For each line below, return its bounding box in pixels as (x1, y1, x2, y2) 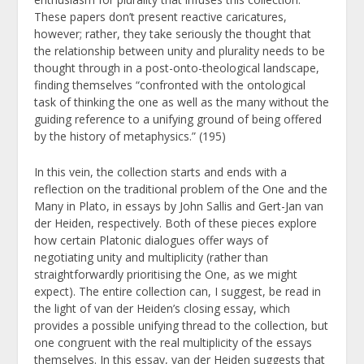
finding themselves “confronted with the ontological (34, 77, 306, 93)
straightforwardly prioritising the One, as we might (34, 266, 298, 282)
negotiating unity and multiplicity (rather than (34, 249, 269, 265)
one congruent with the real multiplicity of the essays (34, 334, 313, 350)
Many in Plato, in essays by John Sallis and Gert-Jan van (34, 197, 324, 214)
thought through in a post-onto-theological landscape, (34, 60, 320, 76)
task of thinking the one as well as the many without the (34, 94, 330, 110)
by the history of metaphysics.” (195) (34, 128, 227, 145)
